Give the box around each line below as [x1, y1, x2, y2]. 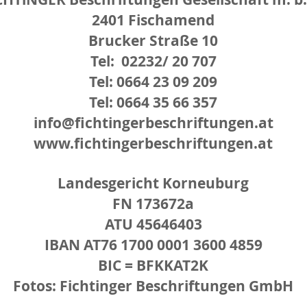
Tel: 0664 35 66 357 [89, 93, 217, 112]
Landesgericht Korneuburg [58, 173, 249, 193]
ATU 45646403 [104, 214, 202, 234]
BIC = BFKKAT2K [98, 256, 208, 275]
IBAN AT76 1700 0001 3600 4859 [44, 235, 262, 255]
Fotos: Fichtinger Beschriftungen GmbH [13, 276, 293, 296]
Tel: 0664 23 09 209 [89, 72, 217, 92]
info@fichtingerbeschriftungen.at [33, 113, 273, 133]
